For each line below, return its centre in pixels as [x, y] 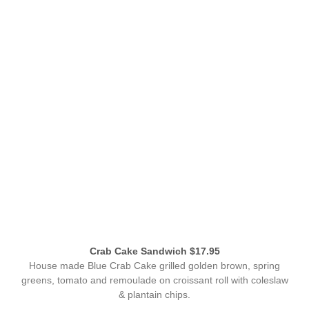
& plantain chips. [154, 295]
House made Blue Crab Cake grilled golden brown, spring [154, 266]
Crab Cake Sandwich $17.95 [154, 252]
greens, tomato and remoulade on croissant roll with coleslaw [154, 280]
